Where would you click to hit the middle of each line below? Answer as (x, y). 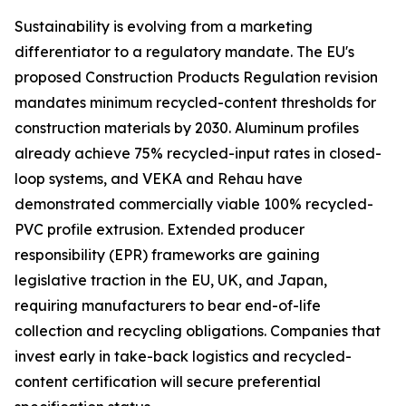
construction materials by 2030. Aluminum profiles (187, 128)
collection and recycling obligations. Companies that (198, 331)
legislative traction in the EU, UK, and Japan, (171, 280)
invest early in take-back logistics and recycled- (183, 357)
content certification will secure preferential (168, 382)
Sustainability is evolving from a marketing (164, 27)
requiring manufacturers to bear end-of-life (168, 306)
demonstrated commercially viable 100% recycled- (194, 204)
